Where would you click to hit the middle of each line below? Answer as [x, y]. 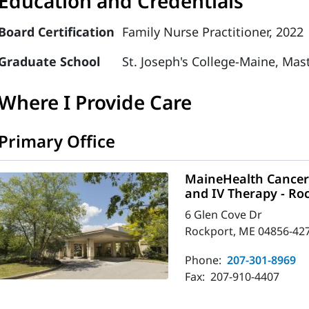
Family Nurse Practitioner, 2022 [213, 32]
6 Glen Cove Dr [224, 215]
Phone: [205, 260]
